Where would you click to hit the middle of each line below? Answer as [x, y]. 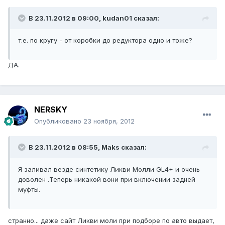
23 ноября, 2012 [109, 121]
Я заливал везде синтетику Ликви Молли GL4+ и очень [109, 170]
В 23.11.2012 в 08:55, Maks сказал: [88, 147]
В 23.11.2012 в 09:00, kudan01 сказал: [94, 18]
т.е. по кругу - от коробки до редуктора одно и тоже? [105, 40]
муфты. [29, 190]
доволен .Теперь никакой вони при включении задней [107, 180]
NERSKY [51, 110]
